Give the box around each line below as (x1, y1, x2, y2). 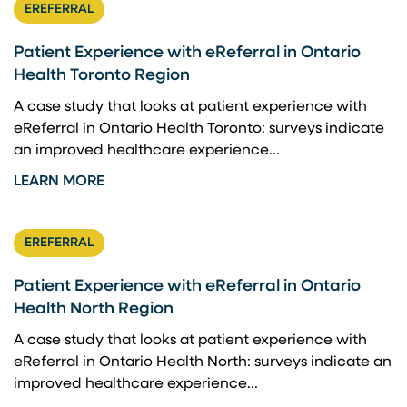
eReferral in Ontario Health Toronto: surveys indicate (14, 122, 384, 136)
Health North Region (14, 301, 174, 318)
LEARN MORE (14, 174, 104, 189)
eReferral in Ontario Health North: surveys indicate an (14, 355, 392, 370)
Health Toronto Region (14, 67, 190, 84)
